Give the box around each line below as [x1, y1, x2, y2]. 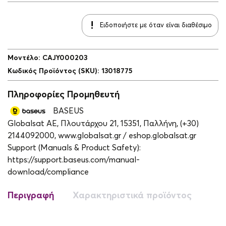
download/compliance [8, 168, 89, 177]
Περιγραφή [8, 191, 54, 201]
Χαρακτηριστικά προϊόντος [73, 191, 192, 201]
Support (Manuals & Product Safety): [8, 144, 141, 152]
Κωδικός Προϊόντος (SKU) [8, 67, 97, 75]
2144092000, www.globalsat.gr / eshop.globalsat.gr [8, 132, 196, 140]
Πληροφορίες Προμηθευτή [8, 90, 120, 99]
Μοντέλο [8, 54, 38, 62]
